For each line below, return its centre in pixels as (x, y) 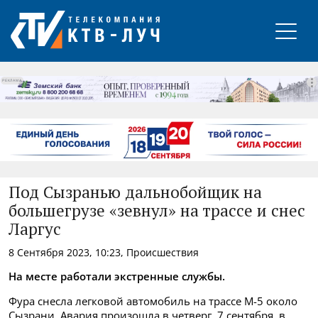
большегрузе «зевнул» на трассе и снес (157, 212)
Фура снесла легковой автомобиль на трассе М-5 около (153, 301)
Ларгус (35, 230)
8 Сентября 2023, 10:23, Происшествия (104, 252)
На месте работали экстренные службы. (117, 276)
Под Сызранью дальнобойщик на (135, 193)
